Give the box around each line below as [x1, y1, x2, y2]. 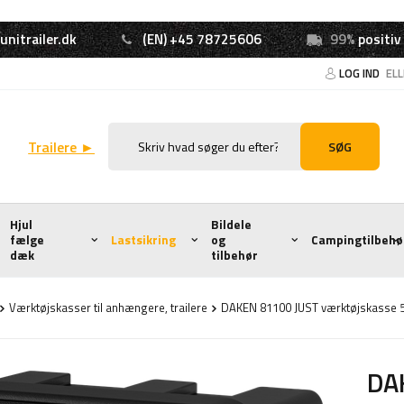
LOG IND [339, 64, 382, 82]
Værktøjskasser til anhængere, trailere [9, 298, 207, 317]
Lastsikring [110, 231, 176, 249]
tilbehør [211, 246, 258, 264]
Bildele [211, 216, 252, 234]
